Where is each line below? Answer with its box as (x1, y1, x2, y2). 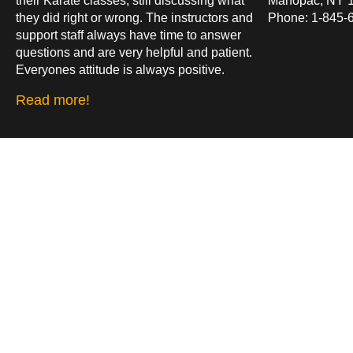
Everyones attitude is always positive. (16, 62, 225, 76)
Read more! (16, 91, 90, 108)
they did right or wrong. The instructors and (16, 10, 253, 24)
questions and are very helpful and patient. (16, 45, 252, 59)
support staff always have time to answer (16, 28, 241, 42)
